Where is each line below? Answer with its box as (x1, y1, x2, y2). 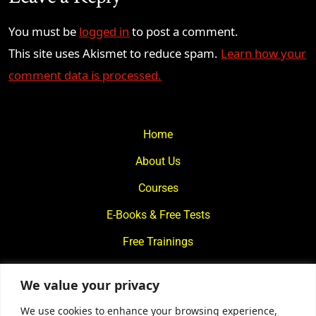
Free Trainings (123, 235, 193, 249)
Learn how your (221, 45, 307, 62)
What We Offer (121, 262, 195, 276)
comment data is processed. (8, 67, 162, 84)
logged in (79, 23, 130, 40)
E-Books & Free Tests (106, 208, 210, 222)
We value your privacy (20, 276, 159, 293)
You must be (8, 23, 80, 40)
